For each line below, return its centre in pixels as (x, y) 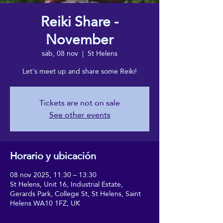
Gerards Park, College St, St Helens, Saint (75, 193)
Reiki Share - (80, 21)
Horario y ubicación (53, 156)
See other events (80, 114)
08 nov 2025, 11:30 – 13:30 (53, 174)
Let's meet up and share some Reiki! (80, 71)
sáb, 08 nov (60, 53)
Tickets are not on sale (80, 103)
